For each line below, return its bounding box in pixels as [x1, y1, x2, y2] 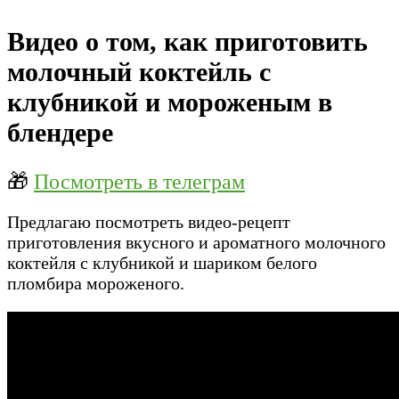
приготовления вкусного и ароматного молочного [7, 232, 386, 253]
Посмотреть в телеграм [34, 170, 245, 194]
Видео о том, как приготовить [7, 27, 368, 57]
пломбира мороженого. [7, 273, 184, 294]
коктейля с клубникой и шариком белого [7, 253, 317, 273]
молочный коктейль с [7, 57, 271, 87]
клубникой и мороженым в [7, 87, 332, 118]
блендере [7, 118, 113, 148]
